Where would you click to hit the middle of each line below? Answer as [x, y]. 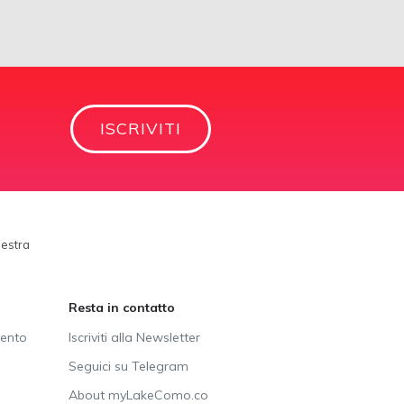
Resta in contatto [122, 308]
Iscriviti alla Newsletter [134, 338]
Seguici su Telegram [129, 367]
